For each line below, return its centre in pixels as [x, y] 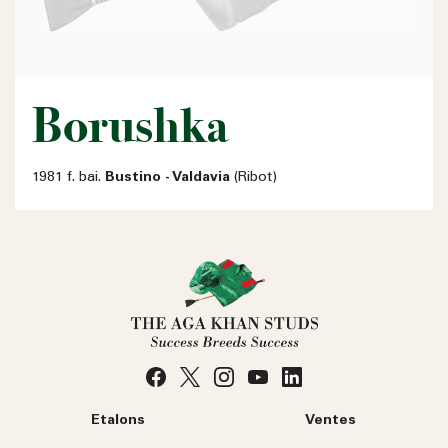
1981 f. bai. [68, 177]
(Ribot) [253, 177]
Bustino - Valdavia [167, 177]
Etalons [117, 420]
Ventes [330, 420]
